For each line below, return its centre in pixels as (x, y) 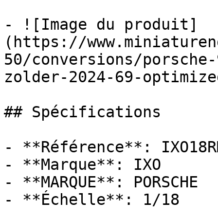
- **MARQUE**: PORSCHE (101, 182)
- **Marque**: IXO (82, 164)
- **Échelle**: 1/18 (92, 200)
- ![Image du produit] (101, 24)
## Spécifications (82, 112)
